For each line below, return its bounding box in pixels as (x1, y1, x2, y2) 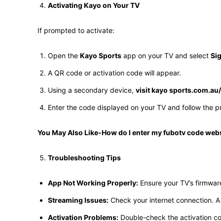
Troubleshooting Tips (48, 153, 121, 162)
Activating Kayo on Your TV (48, 1, 140, 9)
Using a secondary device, (48, 86, 136, 94)
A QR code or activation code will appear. (48, 69, 181, 77)
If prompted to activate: (37, 26, 114, 35)
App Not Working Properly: (48, 179, 138, 187)
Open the (48, 51, 80, 60)
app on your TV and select (121, 51, 211, 60)
